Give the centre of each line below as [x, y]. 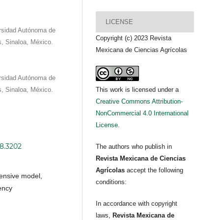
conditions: [111, 182]
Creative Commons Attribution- [139, 102]
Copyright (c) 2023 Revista [134, 38]
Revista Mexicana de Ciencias [141, 159]
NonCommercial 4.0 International [142, 113]
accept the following [155, 170]
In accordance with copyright [137, 204]
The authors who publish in [134, 147]
